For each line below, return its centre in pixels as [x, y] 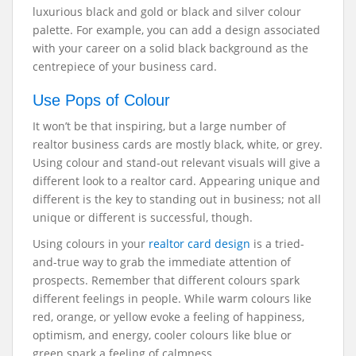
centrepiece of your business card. [125, 66]
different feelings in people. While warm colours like [172, 298]
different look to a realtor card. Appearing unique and [176, 181]
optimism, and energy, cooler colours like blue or [162, 335]
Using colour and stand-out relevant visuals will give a [176, 163]
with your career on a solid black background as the [170, 48]
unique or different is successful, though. [144, 217]
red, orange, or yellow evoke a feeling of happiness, [168, 317]
